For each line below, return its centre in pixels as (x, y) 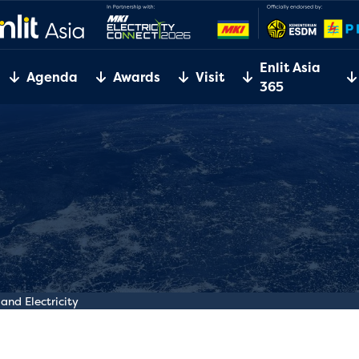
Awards (136, 77)
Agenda (52, 77)
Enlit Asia (290, 67)
